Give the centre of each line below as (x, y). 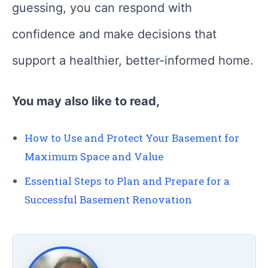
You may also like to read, (86, 101)
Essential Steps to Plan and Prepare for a (127, 181)
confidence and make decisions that (114, 34)
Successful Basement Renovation (108, 200)
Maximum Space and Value (94, 157)
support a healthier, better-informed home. (133, 61)
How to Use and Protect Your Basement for (132, 138)
